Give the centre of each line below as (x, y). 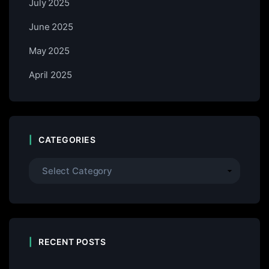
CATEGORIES (67, 140)
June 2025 (51, 27)
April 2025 (50, 75)
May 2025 (49, 51)
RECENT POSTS (72, 242)
